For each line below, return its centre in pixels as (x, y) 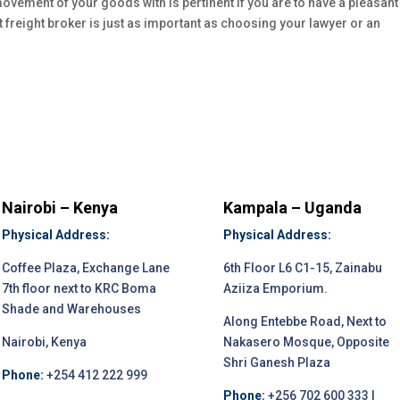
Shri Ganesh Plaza (276, 363)
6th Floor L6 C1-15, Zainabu (302, 268)
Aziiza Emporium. (275, 289)
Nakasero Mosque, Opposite (306, 342)
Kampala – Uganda (292, 208)
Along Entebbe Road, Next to (304, 322)
